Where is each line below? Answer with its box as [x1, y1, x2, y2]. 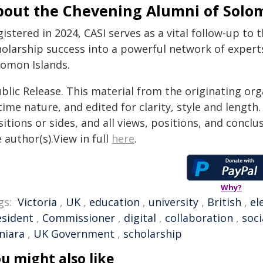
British [207, 195, 241, 209]
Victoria [18, 195, 57, 209]
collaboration [165, 211, 233, 225]
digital [124, 211, 156, 225]
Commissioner [42, 211, 115, 225]
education [89, 195, 140, 209]
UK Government [33, 227, 114, 241]
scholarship [123, 227, 182, 241]
